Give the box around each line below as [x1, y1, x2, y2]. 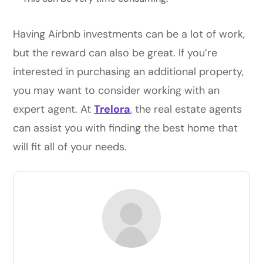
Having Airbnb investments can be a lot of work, [13, 26, 245, 41]
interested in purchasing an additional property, [13, 64, 244, 79]
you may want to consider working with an [13, 83, 220, 97]
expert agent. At [13, 102, 95, 116]
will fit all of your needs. [13, 139, 130, 154]
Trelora [94, 102, 131, 116]
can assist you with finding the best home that [13, 120, 238, 135]
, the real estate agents [130, 102, 242, 116]
